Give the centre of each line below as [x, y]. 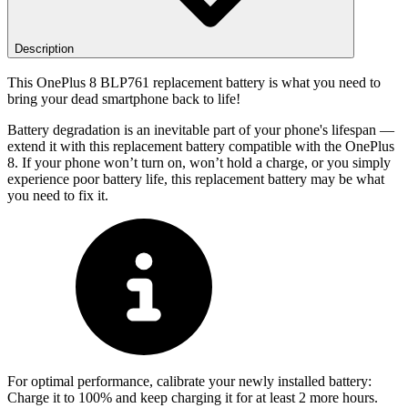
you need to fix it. [58, 196]
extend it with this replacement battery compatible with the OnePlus [201, 147]
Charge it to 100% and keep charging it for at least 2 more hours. [193, 398]
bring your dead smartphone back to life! [124, 99]
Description [44, 48]
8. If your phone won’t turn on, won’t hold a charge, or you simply [199, 163]
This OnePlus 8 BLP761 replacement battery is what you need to [194, 83]
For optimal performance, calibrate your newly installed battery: [189, 382]
